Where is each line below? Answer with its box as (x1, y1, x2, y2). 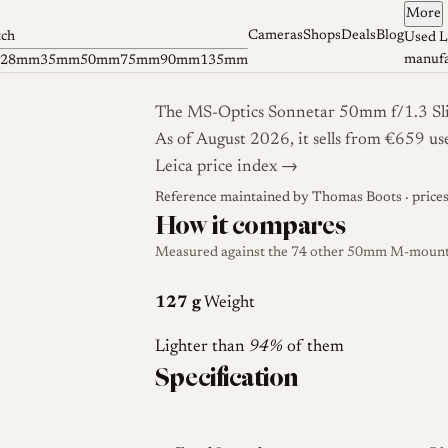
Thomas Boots (311, 191, 402, 206)
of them (282, 339, 344, 357)
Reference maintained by (154, 191, 312, 206)
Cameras (247, 29, 303, 43)
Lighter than (154, 339, 249, 357)
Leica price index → (154, 158, 298, 176)
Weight (203, 294, 255, 312)
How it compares (154, 208, 346, 243)
